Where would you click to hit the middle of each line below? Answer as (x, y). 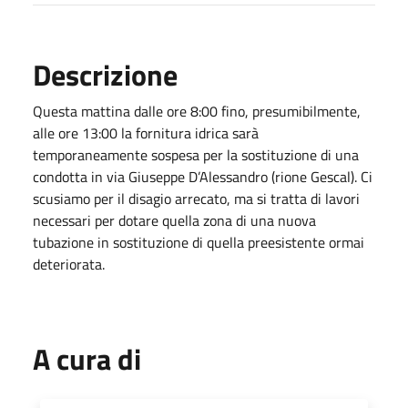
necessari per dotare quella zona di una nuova (174, 220)
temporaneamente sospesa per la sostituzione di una (196, 154)
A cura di (87, 358)
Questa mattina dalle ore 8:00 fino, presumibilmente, (197, 111)
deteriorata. (71, 264)
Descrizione (105, 74)
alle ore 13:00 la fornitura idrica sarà (146, 133)
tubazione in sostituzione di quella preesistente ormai (199, 242)
